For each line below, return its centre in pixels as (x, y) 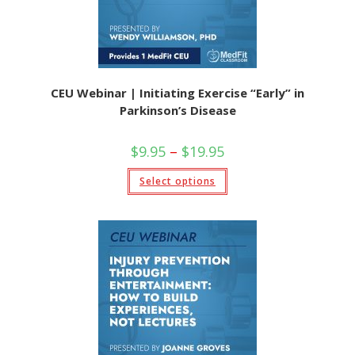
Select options (177, 181)
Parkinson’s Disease (177, 110)
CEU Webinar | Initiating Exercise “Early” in (177, 92)
